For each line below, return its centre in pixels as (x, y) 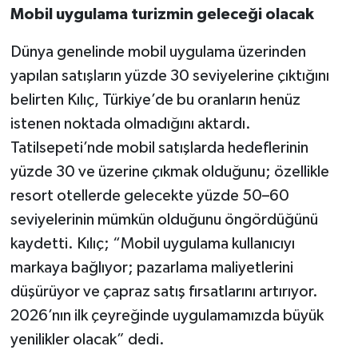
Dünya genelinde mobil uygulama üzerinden (158, 52)
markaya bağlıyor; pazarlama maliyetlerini (151, 268)
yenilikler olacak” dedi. (87, 340)
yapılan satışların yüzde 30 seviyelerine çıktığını (169, 76)
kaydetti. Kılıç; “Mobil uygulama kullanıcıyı (152, 244)
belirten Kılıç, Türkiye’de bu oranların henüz (155, 100)
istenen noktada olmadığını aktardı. (130, 124)
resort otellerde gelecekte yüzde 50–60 (149, 196)
